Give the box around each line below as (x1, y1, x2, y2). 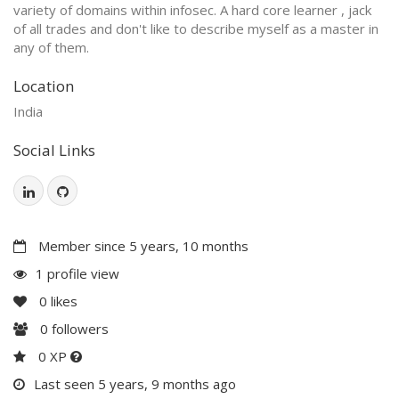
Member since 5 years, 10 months (35, 236, 248, 255)
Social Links (13, 139, 95, 160)
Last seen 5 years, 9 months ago (34, 374, 236, 393)
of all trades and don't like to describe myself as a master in (13, 19, 379, 37)
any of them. (13, 37, 89, 56)
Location (13, 75, 74, 96)
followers (48, 319, 109, 338)
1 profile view (36, 264, 119, 282)
